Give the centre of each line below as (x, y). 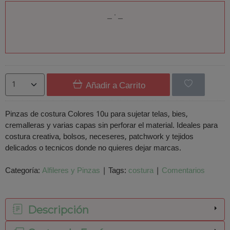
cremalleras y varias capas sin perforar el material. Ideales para (111, 126)
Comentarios (183, 171)
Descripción (57, 210)
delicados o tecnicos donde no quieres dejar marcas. (93, 148)
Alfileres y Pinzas (71, 171)
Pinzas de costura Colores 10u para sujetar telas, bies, (97, 114)
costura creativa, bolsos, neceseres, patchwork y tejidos (99, 137)
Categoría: (24, 171)
